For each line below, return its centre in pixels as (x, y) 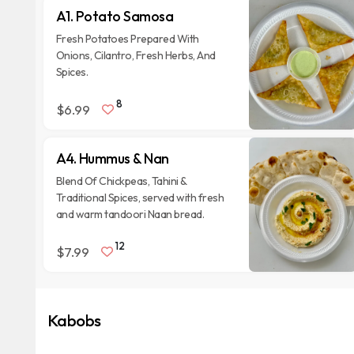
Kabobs (74, 320)
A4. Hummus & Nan (112, 158)
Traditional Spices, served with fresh (140, 198)
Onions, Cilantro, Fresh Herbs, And (136, 55)
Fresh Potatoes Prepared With (127, 39)
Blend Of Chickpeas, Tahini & (121, 181)
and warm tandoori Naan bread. (130, 214)
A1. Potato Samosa (115, 16)
